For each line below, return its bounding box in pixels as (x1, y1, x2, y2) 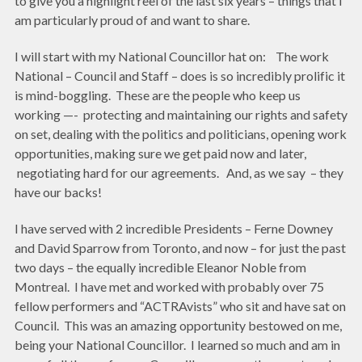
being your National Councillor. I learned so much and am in (15, 336, 340, 352)
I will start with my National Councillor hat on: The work (15, 48, 329, 64)
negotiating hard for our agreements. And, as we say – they (15, 164, 343, 180)
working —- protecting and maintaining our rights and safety (15, 106, 347, 122)
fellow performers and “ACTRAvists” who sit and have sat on (15, 297, 346, 314)
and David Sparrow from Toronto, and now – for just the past (15, 239, 346, 255)
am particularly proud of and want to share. (15, 12, 252, 28)
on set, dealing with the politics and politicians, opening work (15, 125, 347, 141)
